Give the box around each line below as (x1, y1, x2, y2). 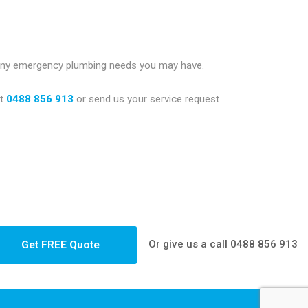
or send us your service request (74, 92, 220, 105)
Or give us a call (148, 237, 230, 250)
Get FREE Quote (21, 239, 100, 252)
